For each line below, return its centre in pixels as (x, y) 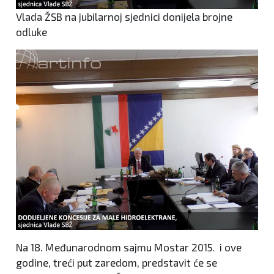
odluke (31, 31)
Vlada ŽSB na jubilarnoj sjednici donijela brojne (124, 16)
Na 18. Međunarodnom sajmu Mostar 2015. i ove (129, 247)
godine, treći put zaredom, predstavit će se (117, 263)
